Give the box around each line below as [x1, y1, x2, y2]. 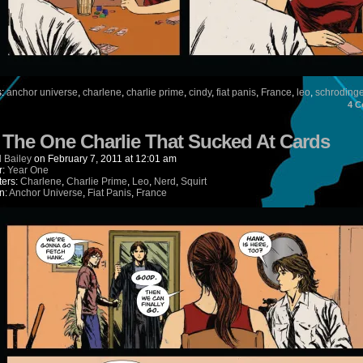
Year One [7, 164, 49, 176]
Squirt [181, 176, 207, 187]
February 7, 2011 [48, 153, 122, 164]
